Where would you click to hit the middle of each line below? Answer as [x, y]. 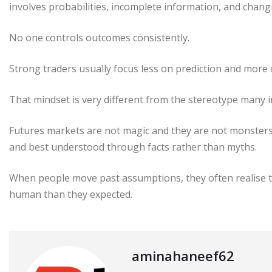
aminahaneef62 [183, 255]
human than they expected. [71, 194]
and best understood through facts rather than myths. [133, 147]
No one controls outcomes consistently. [99, 37]
